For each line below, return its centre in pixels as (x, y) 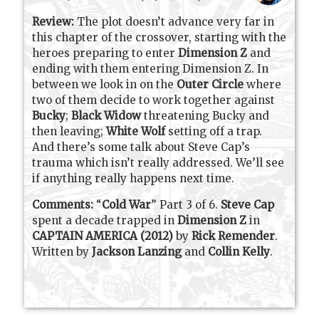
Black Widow (106, 116)
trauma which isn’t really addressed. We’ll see (158, 163)
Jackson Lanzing (137, 252)
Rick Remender (234, 236)
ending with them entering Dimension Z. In (151, 69)
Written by (62, 252)
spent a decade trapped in (105, 221)
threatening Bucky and (205, 116)
